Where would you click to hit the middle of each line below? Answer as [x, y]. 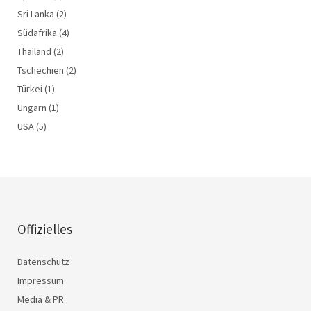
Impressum [41, 281]
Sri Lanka [36, 14]
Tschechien [41, 70]
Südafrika [37, 33]
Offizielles [45, 229]
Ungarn [32, 108]
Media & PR [41, 300]
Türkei [30, 89]
